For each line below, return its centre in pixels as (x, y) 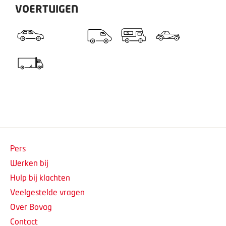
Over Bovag (31, 207)
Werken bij (29, 163)
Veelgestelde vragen (47, 192)
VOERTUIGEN (47, 9)
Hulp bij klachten (40, 177)
